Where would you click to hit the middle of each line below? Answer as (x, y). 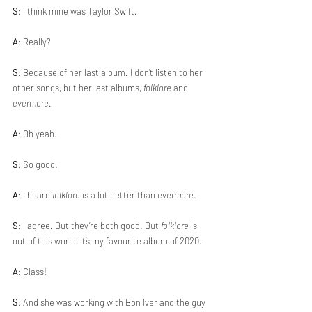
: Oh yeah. (38, 134)
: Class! (32, 272)
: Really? (34, 42)
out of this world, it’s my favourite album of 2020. (108, 241)
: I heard (35, 195)
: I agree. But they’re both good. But (89, 226)
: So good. (39, 164)
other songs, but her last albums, (78, 88)
